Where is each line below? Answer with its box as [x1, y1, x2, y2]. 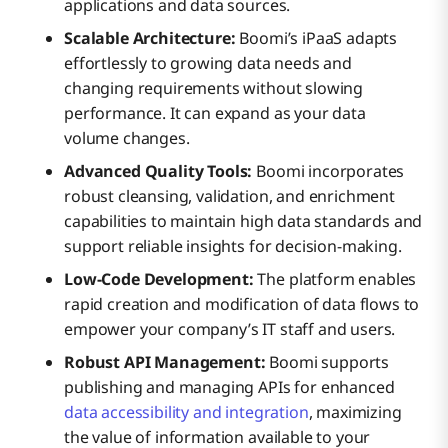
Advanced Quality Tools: [64, 159, 253, 182]
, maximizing [308, 400, 402, 423]
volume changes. [64, 126, 190, 149]
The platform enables [257, 267, 417, 290]
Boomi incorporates [252, 159, 405, 182]
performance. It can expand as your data [64, 101, 366, 124]
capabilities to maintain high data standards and [64, 209, 423, 232]
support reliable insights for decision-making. [64, 234, 402, 257]
